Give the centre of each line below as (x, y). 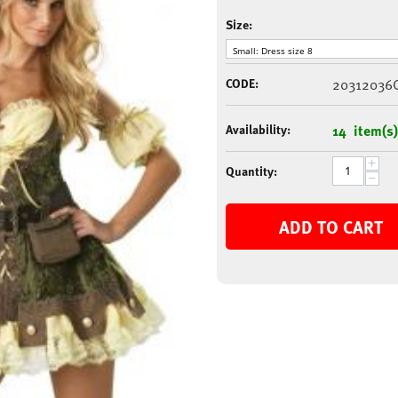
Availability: (258, 129)
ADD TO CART (331, 226)
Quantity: (251, 171)
